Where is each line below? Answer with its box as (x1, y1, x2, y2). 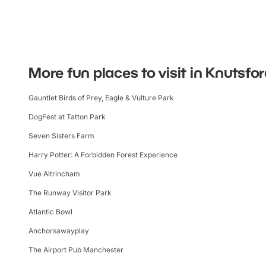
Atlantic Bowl (28, 207, 72, 216)
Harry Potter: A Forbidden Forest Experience (28, 150, 178, 159)
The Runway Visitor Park (28, 188, 112, 197)
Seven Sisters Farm (28, 131, 94, 140)
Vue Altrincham (28, 169, 80, 178)
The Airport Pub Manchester (28, 245, 123, 254)
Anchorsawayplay (28, 226, 89, 235)
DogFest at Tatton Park (28, 112, 106, 121)
